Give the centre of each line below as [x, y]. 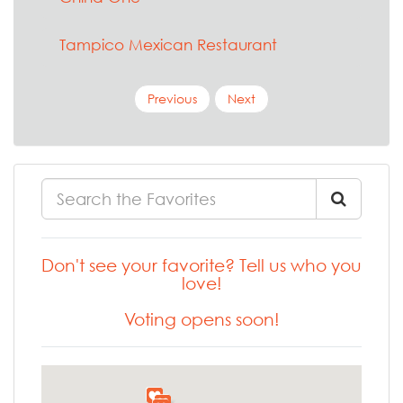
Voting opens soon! [201, 319]
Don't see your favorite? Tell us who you [201, 265]
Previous [172, 99]
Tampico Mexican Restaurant [168, 45]
